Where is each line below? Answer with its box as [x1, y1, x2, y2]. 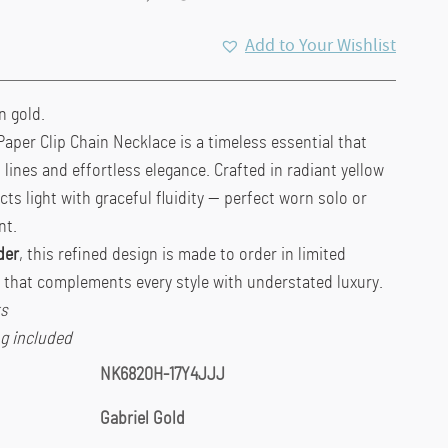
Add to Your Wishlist [245, 33, 396, 57]
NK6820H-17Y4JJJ [99, 365, 225, 384]
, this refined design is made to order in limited [18, 245, 346, 264]
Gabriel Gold [99, 409, 185, 428]
